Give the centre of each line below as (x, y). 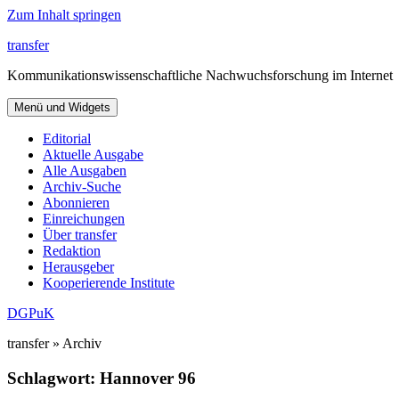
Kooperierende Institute (109, 283)
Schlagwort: (53, 378)
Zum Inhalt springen (64, 15)
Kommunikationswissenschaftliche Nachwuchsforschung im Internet (200, 75)
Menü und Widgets (62, 107)
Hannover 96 (148, 378)
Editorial (67, 138)
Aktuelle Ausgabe (93, 155)
